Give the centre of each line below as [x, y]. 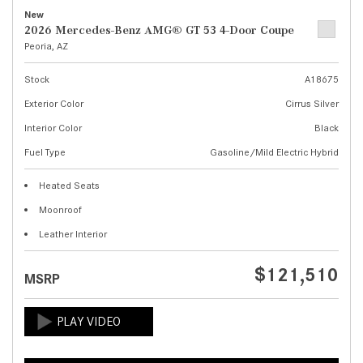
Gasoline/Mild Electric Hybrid [274, 152]
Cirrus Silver [312, 103]
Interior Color [53, 128]
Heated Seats [69, 185]
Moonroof [60, 209]
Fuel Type [45, 152]
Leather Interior [73, 234]
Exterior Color [54, 103]
